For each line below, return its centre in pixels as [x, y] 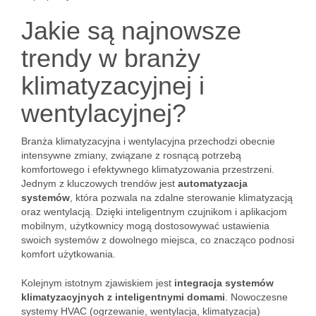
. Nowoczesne [256, 297]
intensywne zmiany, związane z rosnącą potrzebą [131, 155]
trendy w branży [111, 58]
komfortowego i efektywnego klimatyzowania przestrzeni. [148, 169]
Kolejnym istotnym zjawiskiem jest [98, 283]
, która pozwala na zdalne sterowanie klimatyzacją [181, 197]
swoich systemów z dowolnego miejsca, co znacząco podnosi [158, 240]
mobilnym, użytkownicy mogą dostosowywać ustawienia [145, 226]
